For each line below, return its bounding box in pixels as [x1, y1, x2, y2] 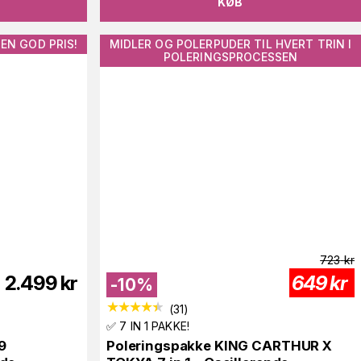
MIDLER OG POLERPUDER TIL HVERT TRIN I [109, 36, 352, 51]
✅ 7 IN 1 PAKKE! [106, 319, 189, 334]
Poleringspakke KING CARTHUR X [106, 338, 332, 355]
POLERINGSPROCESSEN [163, 49, 298, 64]
